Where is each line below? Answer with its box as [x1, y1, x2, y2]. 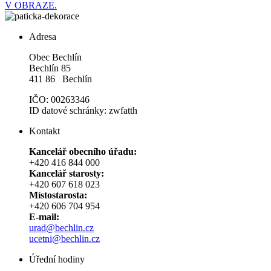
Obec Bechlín [29, 51, 82, 62]
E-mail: [29, 211, 59, 222]
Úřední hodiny [29, 253, 85, 264]
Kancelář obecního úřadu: [29, 146, 137, 157]
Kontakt [29, 125, 60, 136]
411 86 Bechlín [29, 73, 92, 84]
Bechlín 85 [29, 62, 71, 73]
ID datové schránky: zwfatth [29, 105, 137, 116]
